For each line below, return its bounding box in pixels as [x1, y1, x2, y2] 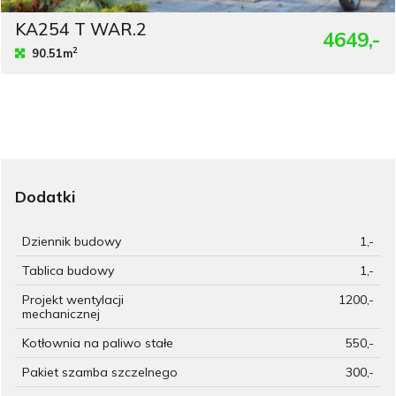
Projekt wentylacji [22, 291, 124, 308]
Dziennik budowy [22, 232, 121, 249]
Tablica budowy [22, 262, 114, 278]
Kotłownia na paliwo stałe [22, 334, 173, 351]
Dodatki [15, 186, 75, 206]
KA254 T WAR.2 [15, 18, 147, 40]
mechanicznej [22, 305, 100, 322]
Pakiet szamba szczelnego [22, 363, 178, 380]
